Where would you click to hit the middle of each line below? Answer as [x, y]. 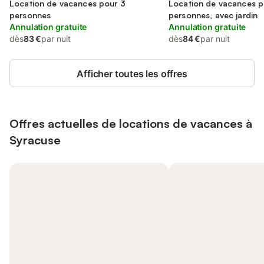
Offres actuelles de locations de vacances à [131, 123]
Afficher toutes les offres [132, 74]
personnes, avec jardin [213, 15]
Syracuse [35, 140]
